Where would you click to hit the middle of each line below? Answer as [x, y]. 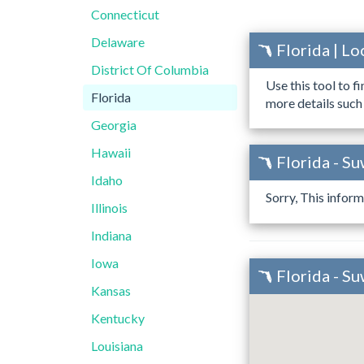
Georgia [114, 125]
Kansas [111, 290]
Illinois [109, 208]
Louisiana [117, 346]
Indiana [111, 235]
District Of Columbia [150, 69]
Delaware [118, 42]
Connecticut [125, 14]
